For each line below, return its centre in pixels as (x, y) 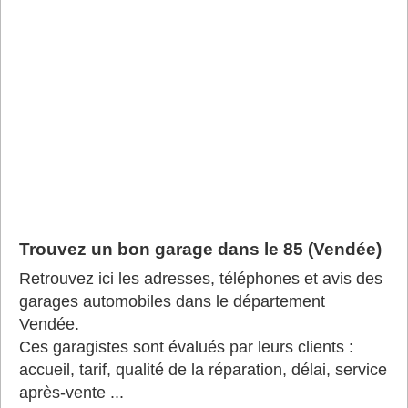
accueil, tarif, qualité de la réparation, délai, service (203, 370)
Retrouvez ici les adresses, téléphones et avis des (201, 279)
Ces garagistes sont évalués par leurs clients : (186, 347)
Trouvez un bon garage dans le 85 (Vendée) (200, 249)
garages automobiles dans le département (172, 301)
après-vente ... (71, 393)
